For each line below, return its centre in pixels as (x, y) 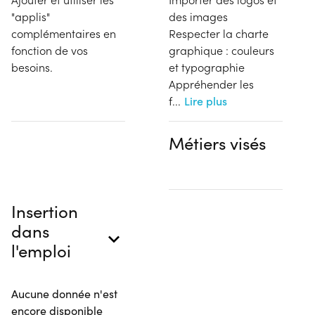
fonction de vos (50, 50)
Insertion (45, 211)
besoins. (32, 67)
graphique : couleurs (221, 50)
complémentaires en (64, 33)
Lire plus (206, 101)
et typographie (207, 67)
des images (198, 17)
